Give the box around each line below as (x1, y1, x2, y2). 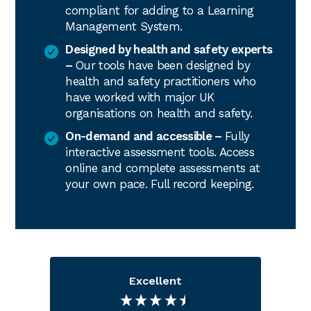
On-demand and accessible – (65, 129, 226, 144)
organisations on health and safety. (65, 106, 253, 121)
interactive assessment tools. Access (65, 145, 254, 160)
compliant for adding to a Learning (65, 3, 254, 18)
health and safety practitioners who (65, 74, 256, 89)
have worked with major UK (65, 90, 215, 105)
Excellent (129, 274, 182, 288)
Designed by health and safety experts (65, 42, 273, 57)
